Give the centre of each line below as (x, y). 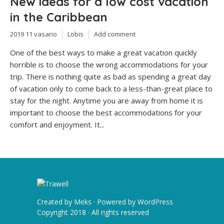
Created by (55, 202)
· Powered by (114, 202)
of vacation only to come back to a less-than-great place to (111, 88)
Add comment (115, 34)
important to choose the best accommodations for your (106, 112)
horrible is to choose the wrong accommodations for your (109, 64)
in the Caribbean (59, 17)
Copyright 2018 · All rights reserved (93, 212)
